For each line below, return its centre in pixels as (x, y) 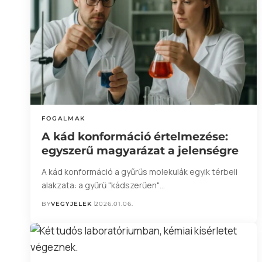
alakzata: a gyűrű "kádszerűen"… (104, 185)
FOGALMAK (64, 118)
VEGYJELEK (72, 204)
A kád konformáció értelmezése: (135, 136)
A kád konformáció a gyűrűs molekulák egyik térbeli (140, 171)
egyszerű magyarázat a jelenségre (140, 150)
